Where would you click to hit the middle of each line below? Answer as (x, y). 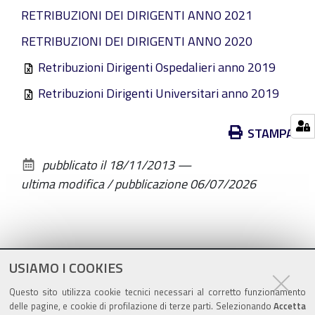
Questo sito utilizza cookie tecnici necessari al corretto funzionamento (157, 291)
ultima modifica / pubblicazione (105, 184)
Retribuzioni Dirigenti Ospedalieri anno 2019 (157, 67)
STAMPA (271, 133)
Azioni (37, 132)
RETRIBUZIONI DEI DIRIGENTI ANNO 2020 (137, 41)
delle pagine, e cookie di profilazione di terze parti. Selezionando (141, 306)
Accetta (290, 306)
